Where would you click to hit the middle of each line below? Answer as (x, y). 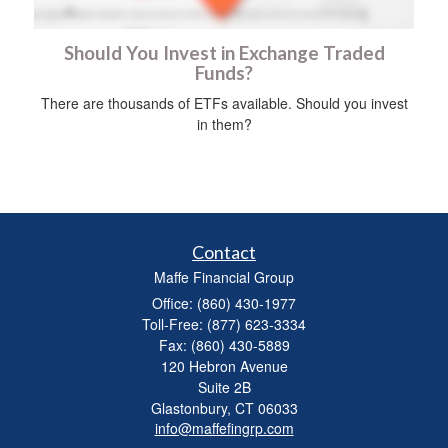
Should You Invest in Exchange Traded (224, 52)
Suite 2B (224, 386)
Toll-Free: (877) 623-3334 (224, 323)
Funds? (224, 72)
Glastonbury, (190, 407)
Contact (224, 251)
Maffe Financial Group (224, 276)
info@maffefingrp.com (224, 427)
